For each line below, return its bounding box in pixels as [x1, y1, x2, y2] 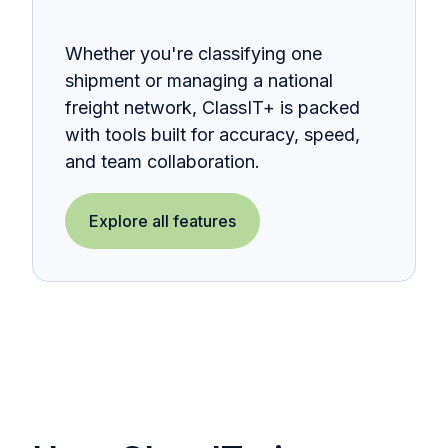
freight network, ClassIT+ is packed [65, 96, 360, 118]
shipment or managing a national [65, 69, 333, 91]
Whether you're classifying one [65, 42, 322, 64]
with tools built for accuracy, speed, [65, 123, 360, 145]
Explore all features [89, 210, 236, 231]
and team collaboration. [65, 150, 260, 172]
